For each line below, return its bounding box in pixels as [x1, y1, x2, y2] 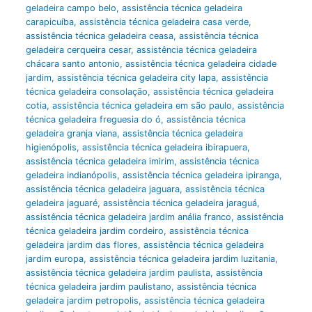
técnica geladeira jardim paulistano [25, 281, 171, 292]
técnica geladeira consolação [25, 86, 148, 97]
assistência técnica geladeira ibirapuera [81, 141, 247, 153]
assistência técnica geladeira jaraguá [102, 197, 257, 208]
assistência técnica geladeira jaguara [25, 183, 180, 194]
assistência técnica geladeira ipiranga [122, 169, 279, 180]
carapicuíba [25, 16, 74, 27]
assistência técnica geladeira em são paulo [52, 100, 232, 111]
